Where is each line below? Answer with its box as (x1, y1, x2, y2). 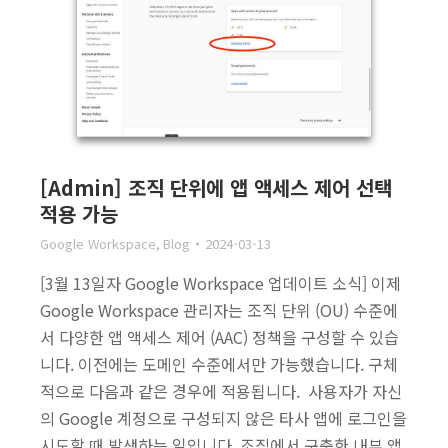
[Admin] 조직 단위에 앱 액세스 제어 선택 (40, 173, 392, 203)
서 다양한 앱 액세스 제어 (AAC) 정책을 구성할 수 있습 (40, 325, 399, 350)
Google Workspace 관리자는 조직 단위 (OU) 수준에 (40, 298, 398, 323)
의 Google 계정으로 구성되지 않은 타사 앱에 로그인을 (40, 406, 407, 431)
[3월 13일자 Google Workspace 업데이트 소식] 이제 (40, 271, 401, 296)
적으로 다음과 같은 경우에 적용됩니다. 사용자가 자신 (40, 379, 402, 404)
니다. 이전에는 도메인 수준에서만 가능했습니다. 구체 (40, 352, 398, 377)
